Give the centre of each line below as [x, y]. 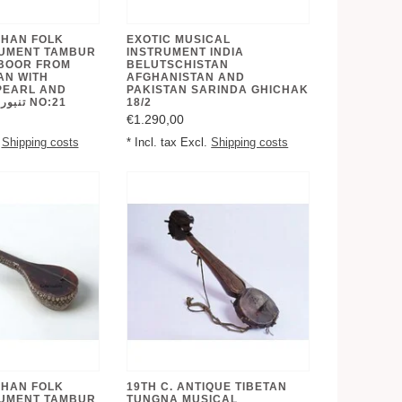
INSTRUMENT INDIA [186, 52]
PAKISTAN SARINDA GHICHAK [218, 90]
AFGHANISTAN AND [186, 78]
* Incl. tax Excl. [169, 143]
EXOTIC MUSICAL [179, 40]
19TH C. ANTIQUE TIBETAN [207, 386]
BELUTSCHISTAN [178, 65]
